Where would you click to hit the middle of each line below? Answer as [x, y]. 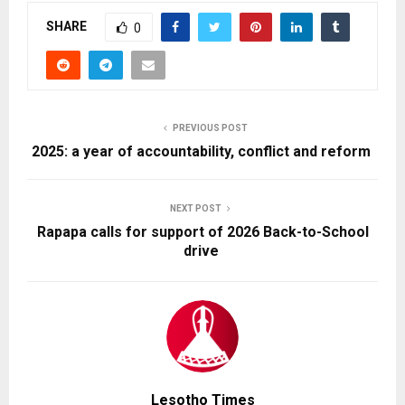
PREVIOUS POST [210, 127]
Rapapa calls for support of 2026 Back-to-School [202, 231]
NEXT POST [195, 208]
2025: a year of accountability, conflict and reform [202, 151]
